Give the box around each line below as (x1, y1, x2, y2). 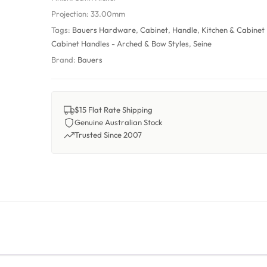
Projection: (51, 9, 91, 18)
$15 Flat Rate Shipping (74, 105, 153, 114)
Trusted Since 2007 (74, 130, 142, 139)
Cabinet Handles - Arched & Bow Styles (51, 39, 190, 48)
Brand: (51, 55, 78, 64)
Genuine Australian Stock (74, 117, 163, 127)
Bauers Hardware (72, 25, 136, 35)
